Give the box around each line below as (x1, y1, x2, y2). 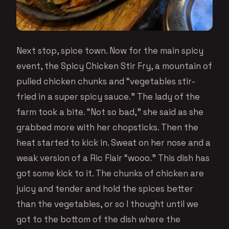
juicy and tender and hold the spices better (16, 182, 193, 194)
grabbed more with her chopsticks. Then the (16, 121, 198, 133)
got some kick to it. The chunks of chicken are (16, 167, 204, 179)
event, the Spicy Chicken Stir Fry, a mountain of (16, 60, 212, 72)
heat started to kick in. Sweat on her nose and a (16, 136, 211, 148)
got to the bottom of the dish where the (16, 213, 180, 225)
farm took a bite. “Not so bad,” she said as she (16, 106, 203, 118)
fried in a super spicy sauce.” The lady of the (16, 90, 200, 102)
